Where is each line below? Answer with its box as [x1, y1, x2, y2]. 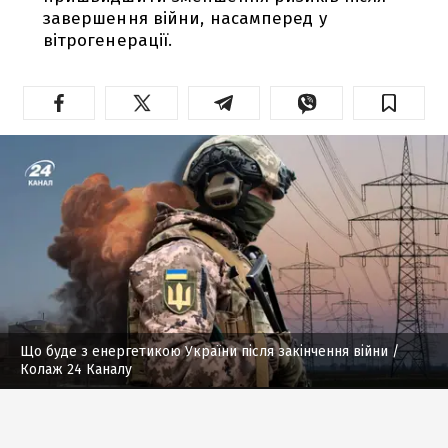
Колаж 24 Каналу [20, 360, 132, 378]
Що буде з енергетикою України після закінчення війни [20, 342, 388, 360]
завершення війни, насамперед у [42, 7, 327, 29]
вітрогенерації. [42, 29, 173, 51]
